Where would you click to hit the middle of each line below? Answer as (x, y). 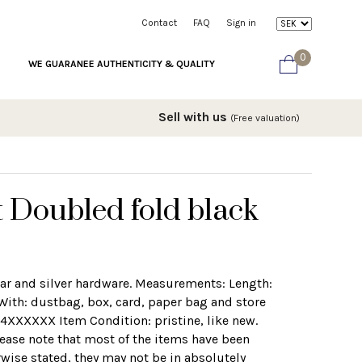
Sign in (241, 23)
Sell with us (194, 116)
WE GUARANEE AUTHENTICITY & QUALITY (122, 63)
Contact (159, 23)
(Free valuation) (265, 118)
